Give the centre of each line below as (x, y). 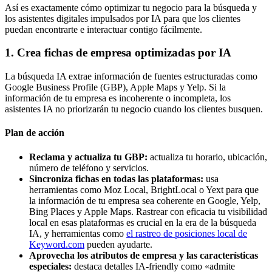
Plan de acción (35, 133)
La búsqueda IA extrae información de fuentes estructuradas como (131, 76)
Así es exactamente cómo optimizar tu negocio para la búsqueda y (131, 7)
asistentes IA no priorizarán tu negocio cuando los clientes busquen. (134, 109)
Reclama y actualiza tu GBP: (88, 157)
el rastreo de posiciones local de (187, 233)
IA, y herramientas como (78, 233)
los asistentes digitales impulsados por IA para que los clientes (123, 18)
